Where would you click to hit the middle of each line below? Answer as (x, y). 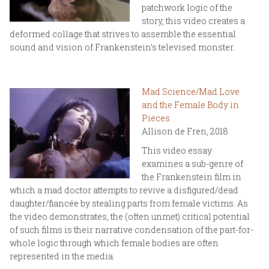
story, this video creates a (193, 20)
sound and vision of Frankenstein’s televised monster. (122, 47)
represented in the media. (62, 256)
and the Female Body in (190, 104)
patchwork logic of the (187, 7)
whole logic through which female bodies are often (114, 243)
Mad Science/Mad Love (191, 91)
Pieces (156, 118)
